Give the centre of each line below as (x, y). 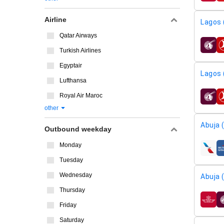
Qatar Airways (78, 35)
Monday (70, 145)
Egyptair (71, 65)
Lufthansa (73, 80)
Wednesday (76, 175)
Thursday (72, 190)
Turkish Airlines (80, 50)
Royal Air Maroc (81, 95)
